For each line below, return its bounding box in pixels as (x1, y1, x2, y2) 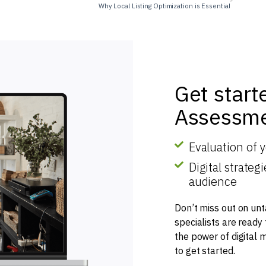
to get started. (175, 244, 235, 256)
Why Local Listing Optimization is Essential (98, 1, 230, 10)
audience (188, 173, 237, 189)
